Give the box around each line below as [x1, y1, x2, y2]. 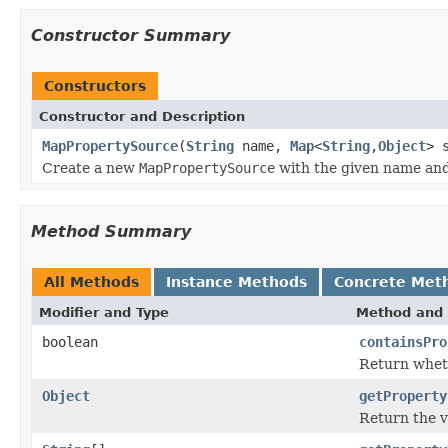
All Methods [44, 273, 139, 290]
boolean [42, 333, 98, 350]
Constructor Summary [31, 25, 230, 45]
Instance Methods [166, 273, 307, 290]
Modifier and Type [39, 304, 169, 320]
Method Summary [31, 221, 191, 241]
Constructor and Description [39, 108, 245, 124]
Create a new [42, 159, 139, 176]
